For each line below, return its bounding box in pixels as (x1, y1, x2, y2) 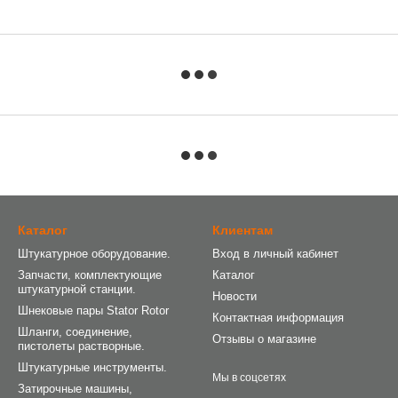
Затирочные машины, (18, 382, 132, 396)
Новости (212, 290, 257, 304)
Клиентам (212, 223, 273, 238)
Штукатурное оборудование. (18, 247, 171, 261)
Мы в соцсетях (212, 371, 286, 385)
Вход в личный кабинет (212, 247, 338, 261)
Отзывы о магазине (212, 332, 316, 346)
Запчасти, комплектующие (18, 268, 162, 283)
